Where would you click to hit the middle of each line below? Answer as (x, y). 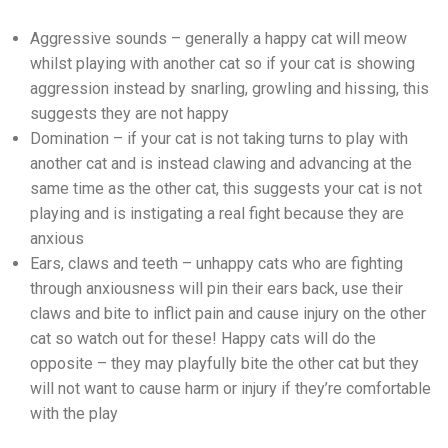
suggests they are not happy (129, 113)
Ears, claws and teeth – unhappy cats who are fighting (216, 263)
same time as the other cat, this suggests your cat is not (226, 188)
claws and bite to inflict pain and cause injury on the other (228, 313)
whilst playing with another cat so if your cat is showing (222, 63)
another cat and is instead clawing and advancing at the (221, 163)
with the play (76, 413)
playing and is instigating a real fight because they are (217, 213)
